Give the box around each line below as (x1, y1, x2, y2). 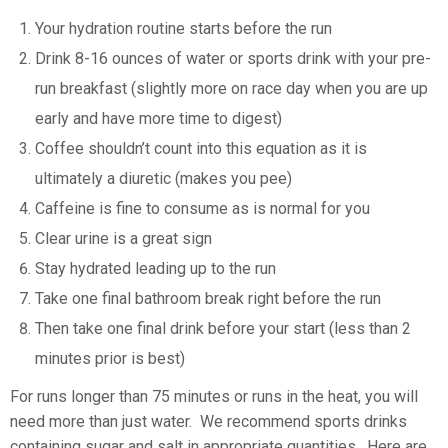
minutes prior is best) (35, 348, 185, 368)
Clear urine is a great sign (35, 228, 212, 248)
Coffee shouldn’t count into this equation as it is (35, 138, 367, 158)
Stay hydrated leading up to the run (35, 258, 276, 278)
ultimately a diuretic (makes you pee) (35, 168, 292, 188)
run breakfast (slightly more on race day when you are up (35, 78, 428, 98)
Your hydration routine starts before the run (35, 18, 332, 38)
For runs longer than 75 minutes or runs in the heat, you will (10, 386, 418, 406)
